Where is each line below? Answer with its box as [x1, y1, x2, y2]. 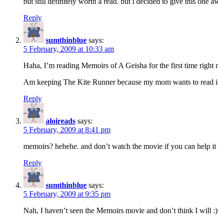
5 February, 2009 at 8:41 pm [23, 125, 110, 134]
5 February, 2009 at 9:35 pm [23, 189, 110, 198]
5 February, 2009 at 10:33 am [23, 44, 114, 53]
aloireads [46, 116, 75, 125]
